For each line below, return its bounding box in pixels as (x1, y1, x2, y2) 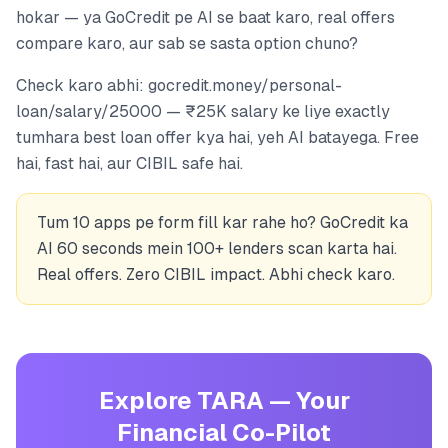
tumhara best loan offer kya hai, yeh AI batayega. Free (16, 127, 419, 147)
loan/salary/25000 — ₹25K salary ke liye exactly (16, 101, 390, 121)
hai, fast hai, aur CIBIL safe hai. (16, 153, 243, 173)
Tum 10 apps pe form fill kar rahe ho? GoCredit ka (37, 212, 408, 232)
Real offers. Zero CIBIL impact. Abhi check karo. (37, 264, 395, 284)
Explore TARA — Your (98, 386, 350, 414)
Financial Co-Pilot (117, 418, 331, 446)
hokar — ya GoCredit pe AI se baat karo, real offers (16, 7, 395, 27)
